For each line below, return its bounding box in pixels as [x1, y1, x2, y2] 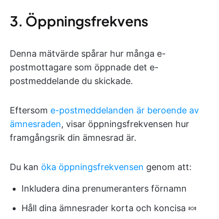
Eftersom [10, 105, 50, 115]
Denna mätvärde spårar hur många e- [10, 48, 166, 59]
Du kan [10, 161, 41, 172]
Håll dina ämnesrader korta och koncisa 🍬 [22, 202, 197, 213]
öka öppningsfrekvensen [41, 161, 144, 172]
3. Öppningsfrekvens [10, 12, 148, 29]
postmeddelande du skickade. [10, 75, 133, 86]
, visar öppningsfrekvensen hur [61, 118, 189, 129]
